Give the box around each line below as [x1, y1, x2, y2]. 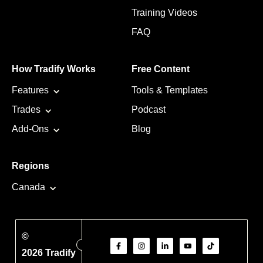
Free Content [131, 63, 190, 74]
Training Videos [131, 7, 197, 18]
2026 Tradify [22, 247, 76, 258]
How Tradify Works [12, 63, 96, 74]
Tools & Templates [131, 85, 208, 95]
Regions [12, 160, 49, 171]
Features [12, 85, 49, 95]
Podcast [131, 104, 166, 114]
